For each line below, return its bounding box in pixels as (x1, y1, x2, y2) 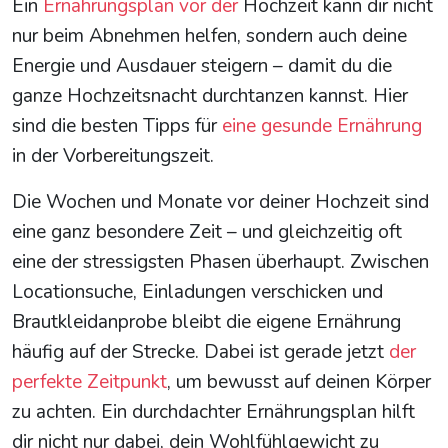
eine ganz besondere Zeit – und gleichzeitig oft (12, 219, 402, 246)
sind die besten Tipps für (12, 113, 222, 140)
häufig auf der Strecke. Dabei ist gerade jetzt (12, 339, 389, 366)
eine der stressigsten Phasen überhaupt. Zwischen (12, 249, 429, 276)
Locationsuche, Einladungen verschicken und (12, 279, 383, 306)
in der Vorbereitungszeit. (12, 143, 214, 170)
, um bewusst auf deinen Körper (167, 369, 431, 396)
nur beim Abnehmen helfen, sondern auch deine (12, 23, 407, 50)
